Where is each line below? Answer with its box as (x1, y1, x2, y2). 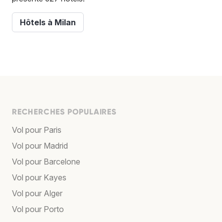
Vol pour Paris (12, 125, 61, 135)
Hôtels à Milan (20, 17, 76, 28)
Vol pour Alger (12, 188, 62, 199)
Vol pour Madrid (12, 141, 68, 151)
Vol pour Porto (12, 204, 64, 215)
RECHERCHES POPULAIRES (12, 107, 116, 117)
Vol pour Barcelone (12, 157, 80, 167)
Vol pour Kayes (12, 172, 66, 183)
